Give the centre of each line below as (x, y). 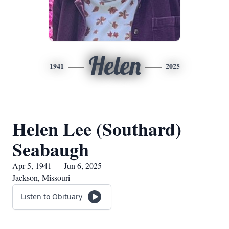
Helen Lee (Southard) (97, 129)
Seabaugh (51, 149)
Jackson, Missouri (41, 178)
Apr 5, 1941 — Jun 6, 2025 (57, 165)
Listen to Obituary (52, 197)
